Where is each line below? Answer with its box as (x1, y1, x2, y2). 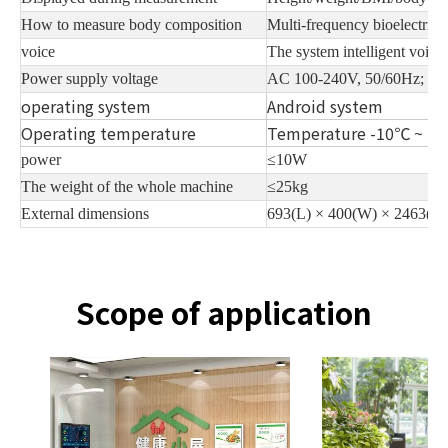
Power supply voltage (21, 69, 158, 87)
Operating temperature (21, 120, 196, 145)
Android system (267, 93, 383, 118)
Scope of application (76, 289, 372, 334)
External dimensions (21, 204, 149, 222)
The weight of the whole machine (21, 177, 233, 195)
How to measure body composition (21, 15, 242, 33)
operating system (21, 93, 151, 118)
